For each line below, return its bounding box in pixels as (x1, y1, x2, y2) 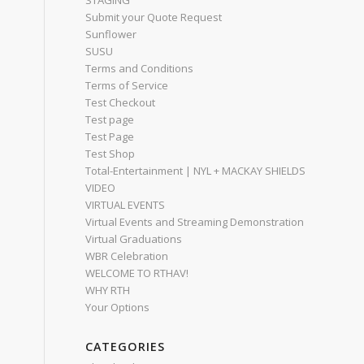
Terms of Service (85, 78, 169, 93)
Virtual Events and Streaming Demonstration (85, 214, 305, 229)
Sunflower (85, 27, 137, 41)
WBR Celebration (85, 249, 169, 263)
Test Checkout (85, 95, 156, 110)
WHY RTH (85, 283, 131, 297)
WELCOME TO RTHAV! (85, 266, 189, 280)
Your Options (85, 300, 150, 314)
